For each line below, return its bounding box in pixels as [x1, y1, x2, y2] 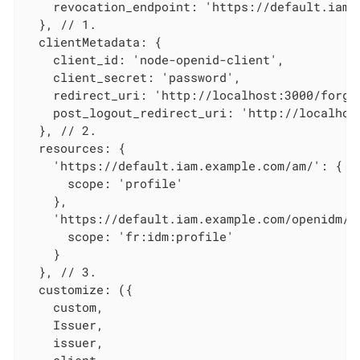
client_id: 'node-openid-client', [24, 51, 285, 68]
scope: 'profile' [24, 175, 184, 192]
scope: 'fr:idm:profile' [24, 228, 235, 245]
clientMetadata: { [24, 34, 162, 51]
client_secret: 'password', [24, 69, 242, 86]
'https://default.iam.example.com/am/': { [24, 157, 343, 174]
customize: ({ [24, 281, 133, 298]
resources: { [24, 140, 126, 157]
